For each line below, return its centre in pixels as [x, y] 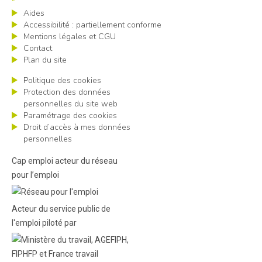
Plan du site [45, 60]
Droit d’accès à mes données [77, 127]
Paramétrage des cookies [70, 116]
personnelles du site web [70, 104]
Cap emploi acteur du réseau [65, 161]
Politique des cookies [62, 80]
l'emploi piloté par [44, 223]
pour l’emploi [35, 175]
